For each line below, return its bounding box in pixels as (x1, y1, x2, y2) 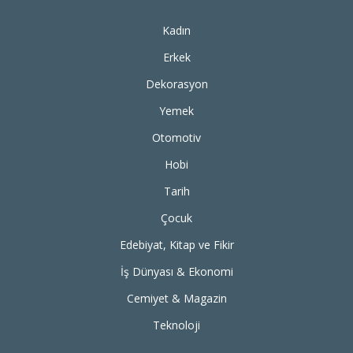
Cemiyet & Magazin (126, 290, 227, 306)
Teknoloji (153, 317, 200, 333)
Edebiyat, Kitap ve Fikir (119, 236, 234, 252)
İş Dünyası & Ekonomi (120, 263, 233, 279)
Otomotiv (152, 129, 201, 145)
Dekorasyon (145, 76, 208, 91)
